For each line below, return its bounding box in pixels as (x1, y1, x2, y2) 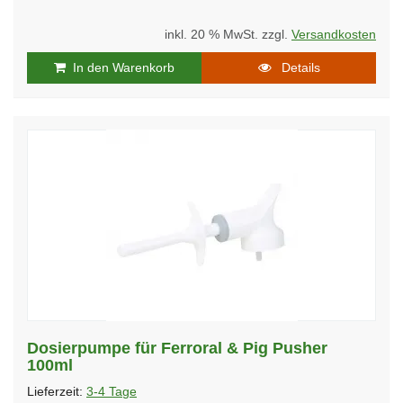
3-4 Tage (86, 384, 137, 399)
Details (270, 59, 320, 75)
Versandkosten (291, 27, 376, 41)
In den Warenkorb (66, 59, 175, 75)
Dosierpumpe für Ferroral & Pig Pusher (27, 338, 327, 357)
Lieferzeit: (27, 384, 86, 399)
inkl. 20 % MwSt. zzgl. (165, 27, 291, 41)
